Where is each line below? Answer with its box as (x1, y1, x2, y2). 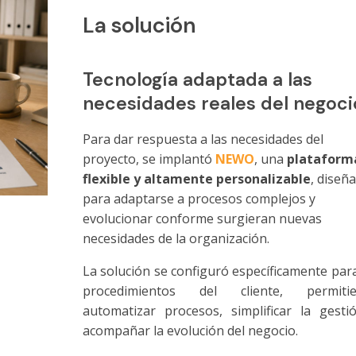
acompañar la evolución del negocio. (82, 322, 301, 340)
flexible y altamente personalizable (82, 170, 311, 188)
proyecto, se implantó (82, 150, 215, 168)
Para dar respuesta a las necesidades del (82, 130, 323, 149)
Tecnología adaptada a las (82, 68, 312, 92)
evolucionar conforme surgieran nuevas (82, 210, 322, 228)
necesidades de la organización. (82, 230, 269, 248)
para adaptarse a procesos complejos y (82, 190, 315, 208)
